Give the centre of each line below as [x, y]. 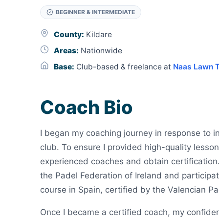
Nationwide [100, 50]
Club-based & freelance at [124, 66]
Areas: [66, 50]
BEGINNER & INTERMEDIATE [95, 12]
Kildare [98, 34]
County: [69, 34]
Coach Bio [87, 107]
